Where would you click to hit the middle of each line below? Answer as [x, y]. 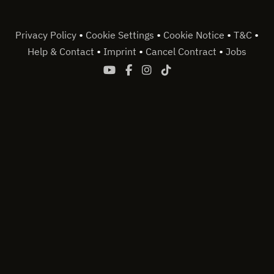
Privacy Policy [47, 35]
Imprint [121, 52]
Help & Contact [62, 52]
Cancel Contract [182, 52]
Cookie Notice [195, 35]
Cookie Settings [121, 35]
